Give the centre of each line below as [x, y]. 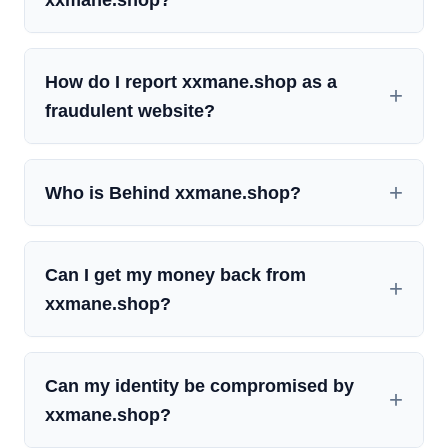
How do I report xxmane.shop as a [191, 82]
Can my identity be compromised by [199, 386]
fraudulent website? [130, 111]
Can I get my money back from [175, 275]
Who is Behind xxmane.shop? [173, 193]
